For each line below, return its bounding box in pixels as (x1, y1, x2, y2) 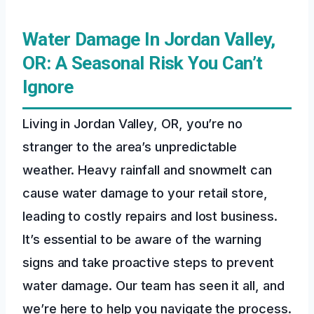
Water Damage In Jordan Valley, (22, 28, 275, 50)
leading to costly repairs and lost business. (22, 207, 278, 224)
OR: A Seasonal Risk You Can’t (22, 52, 263, 74)
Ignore (22, 76, 74, 97)
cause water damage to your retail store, (22, 184, 268, 200)
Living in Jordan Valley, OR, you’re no (22, 115, 243, 131)
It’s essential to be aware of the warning (22, 231, 261, 247)
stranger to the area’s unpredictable (22, 138, 238, 154)
